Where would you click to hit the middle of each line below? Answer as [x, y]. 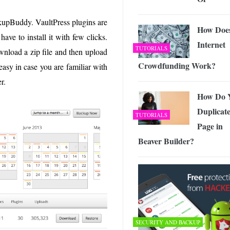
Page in [210, 126]
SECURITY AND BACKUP [168, 222]
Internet [211, 45]
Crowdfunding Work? [178, 66]
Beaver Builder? [166, 141]
